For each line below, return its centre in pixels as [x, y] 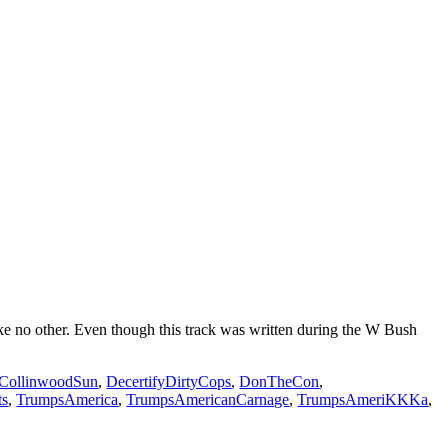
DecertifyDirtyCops [169, 382]
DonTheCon [279, 382]
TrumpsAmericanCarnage [208, 400]
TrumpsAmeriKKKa [363, 400]
